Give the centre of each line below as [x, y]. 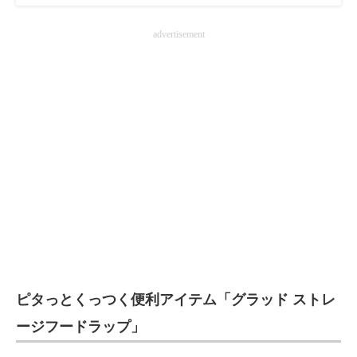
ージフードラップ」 [80, 327]
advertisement [178, 35]
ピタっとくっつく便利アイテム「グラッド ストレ [176, 300]
